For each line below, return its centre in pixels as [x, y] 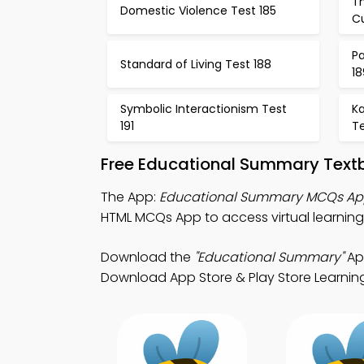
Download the [147, 257]
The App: [130, 197]
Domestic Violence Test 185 [198, 10]
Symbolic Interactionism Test [204, 109]
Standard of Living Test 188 [196, 64]
